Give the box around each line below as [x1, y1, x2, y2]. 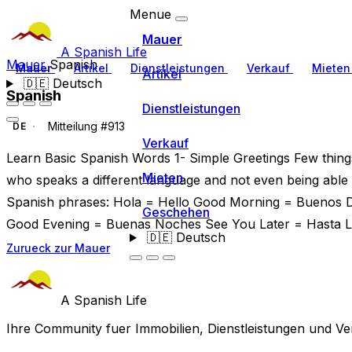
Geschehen [142, 204, 210, 220]
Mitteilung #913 [45, 119, 126, 134]
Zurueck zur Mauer [6, 240, 110, 255]
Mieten [142, 170, 183, 185]
